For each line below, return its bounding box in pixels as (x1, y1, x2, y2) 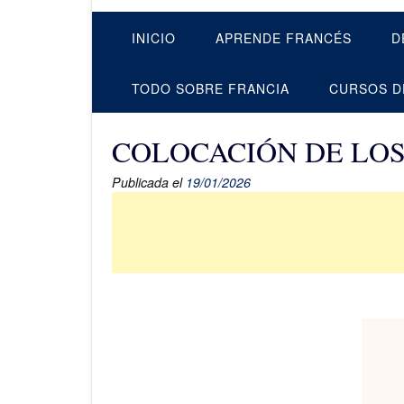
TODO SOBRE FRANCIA (132, 79, 289, 97)
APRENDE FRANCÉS (216, 29, 352, 47)
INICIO (132, 29, 176, 47)
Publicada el (112, 173, 186, 191)
